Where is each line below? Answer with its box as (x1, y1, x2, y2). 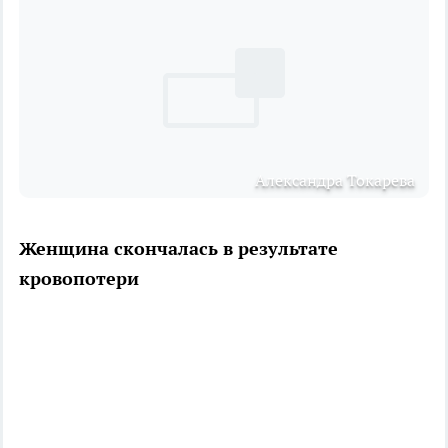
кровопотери (19, 266, 139, 290)
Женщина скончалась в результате (19, 236, 338, 260)
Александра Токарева (255, 169, 415, 190)
